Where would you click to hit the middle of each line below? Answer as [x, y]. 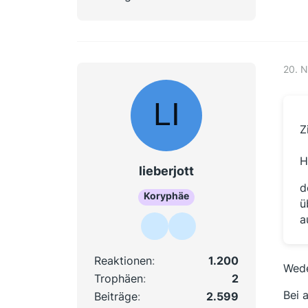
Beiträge [116, 296]
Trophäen [119, 278]
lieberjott [166, 171]
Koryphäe [166, 195]
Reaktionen [123, 260]
